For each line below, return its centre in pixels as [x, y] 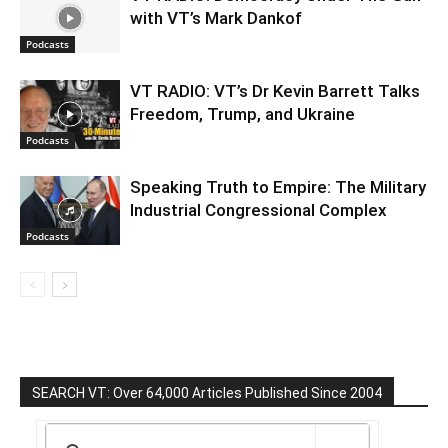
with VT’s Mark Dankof [216, 17]
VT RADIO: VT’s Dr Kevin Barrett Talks [275, 90]
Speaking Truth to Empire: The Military [278, 186]
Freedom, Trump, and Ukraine [242, 113]
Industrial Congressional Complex [258, 209]
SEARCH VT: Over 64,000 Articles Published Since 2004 [207, 392]
